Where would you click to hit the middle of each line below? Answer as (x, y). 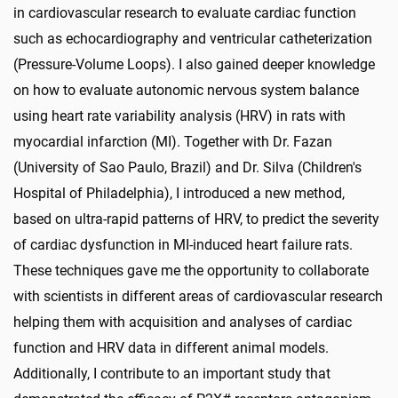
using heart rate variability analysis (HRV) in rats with (179, 115)
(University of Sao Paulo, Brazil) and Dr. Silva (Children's (187, 167)
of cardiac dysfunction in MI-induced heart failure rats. (183, 244)
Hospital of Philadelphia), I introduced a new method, (179, 193)
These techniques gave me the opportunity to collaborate (191, 270)
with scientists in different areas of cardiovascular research (198, 296)
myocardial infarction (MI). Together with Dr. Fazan (173, 141)
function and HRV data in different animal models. (171, 347)
